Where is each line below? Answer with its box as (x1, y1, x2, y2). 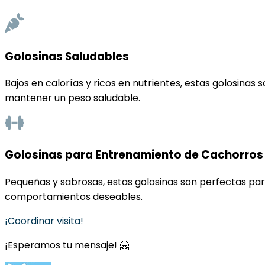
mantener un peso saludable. (5, 91, 140, 105)
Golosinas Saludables (5, 48, 129, 64)
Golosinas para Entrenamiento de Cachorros (5, 147, 263, 163)
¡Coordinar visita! (5, 214, 83, 228)
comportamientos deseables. (5, 189, 143, 203)
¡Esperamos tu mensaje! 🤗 (5, 238, 129, 252)
